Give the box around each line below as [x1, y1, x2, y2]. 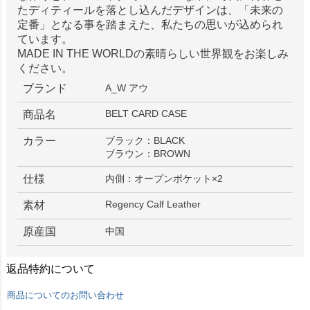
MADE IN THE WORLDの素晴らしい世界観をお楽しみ [17, 48, 289, 60]
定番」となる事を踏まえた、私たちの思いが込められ [17, 19, 283, 31]
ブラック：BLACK [105, 135, 185, 147]
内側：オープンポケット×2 [105, 173, 224, 185]
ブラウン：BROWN [105, 148, 191, 160]
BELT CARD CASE [105, 108, 188, 120]
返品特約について [6, 263, 95, 275]
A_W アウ [105, 82, 149, 94]
